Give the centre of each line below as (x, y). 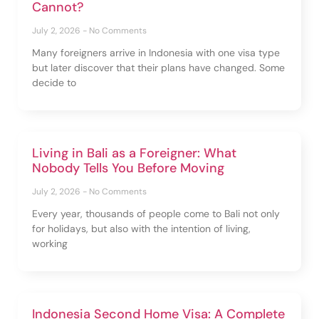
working (50, 243)
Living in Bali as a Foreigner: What (134, 153)
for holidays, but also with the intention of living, (141, 228)
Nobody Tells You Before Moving (128, 168)
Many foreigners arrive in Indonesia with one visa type (156, 52)
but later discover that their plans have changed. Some (158, 67)
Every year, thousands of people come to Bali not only (156, 213)
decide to (54, 82)
